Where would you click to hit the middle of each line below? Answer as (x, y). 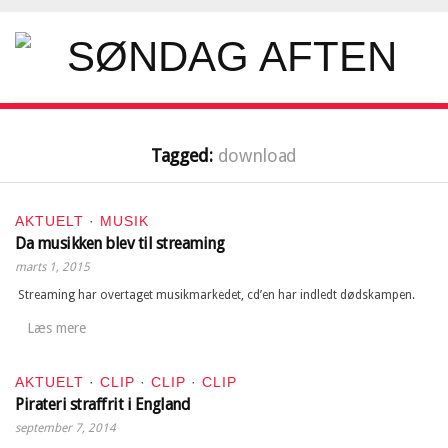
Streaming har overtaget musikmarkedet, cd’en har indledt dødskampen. (215, 295)
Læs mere (56, 328)
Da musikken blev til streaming (119, 243)
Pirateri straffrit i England (102, 404)
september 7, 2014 (65, 428)
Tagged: (184, 155)
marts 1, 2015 (52, 267)
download (257, 155)
